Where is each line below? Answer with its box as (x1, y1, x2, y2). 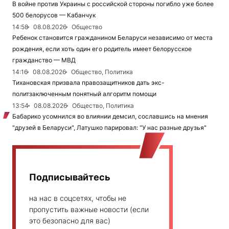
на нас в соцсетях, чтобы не (29, 193, 126, 202)
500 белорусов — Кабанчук (12, 11, 96, 19)
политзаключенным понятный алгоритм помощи (12, 89, 156, 98)
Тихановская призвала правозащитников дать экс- (12, 78, 165, 86)
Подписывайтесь (29, 171, 110, 182)
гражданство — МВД (12, 56, 76, 64)
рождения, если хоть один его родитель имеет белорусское (12, 44, 192, 53)
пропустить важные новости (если (29, 204, 149, 214)
